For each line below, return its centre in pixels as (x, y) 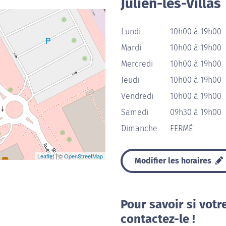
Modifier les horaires (174, 161)
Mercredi (137, 64)
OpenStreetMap (83, 156)
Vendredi (137, 96)
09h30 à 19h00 (196, 112)
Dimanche (139, 128)
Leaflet (46, 156)
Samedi (135, 112)
